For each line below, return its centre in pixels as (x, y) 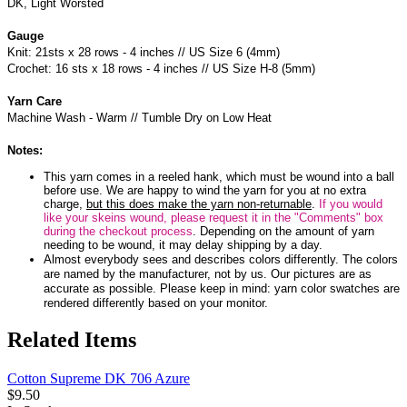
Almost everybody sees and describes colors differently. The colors (221, 260)
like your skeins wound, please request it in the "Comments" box (213, 218)
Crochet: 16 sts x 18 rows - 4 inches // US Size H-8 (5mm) (161, 68)
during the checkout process (118, 232)
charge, (65, 204)
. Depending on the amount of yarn (283, 232)
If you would (351, 204)
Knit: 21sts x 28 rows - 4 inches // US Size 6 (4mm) (144, 52)
